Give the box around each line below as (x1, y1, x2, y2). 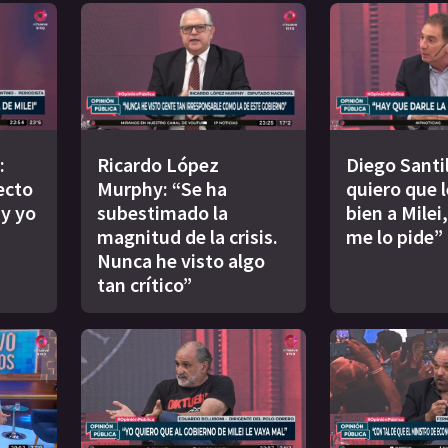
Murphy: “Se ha (97, 175, 227, 201)
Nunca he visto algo (97, 247, 265, 273)
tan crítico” (97, 271, 192, 297)
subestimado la (97, 199, 228, 225)
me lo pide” (345, 223, 443, 249)
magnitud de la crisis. (97, 223, 278, 249)
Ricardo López (97, 151, 219, 177)
